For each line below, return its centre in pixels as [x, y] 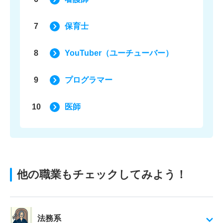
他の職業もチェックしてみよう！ [102, 174]
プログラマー [89, 80]
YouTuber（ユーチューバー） [119, 53]
